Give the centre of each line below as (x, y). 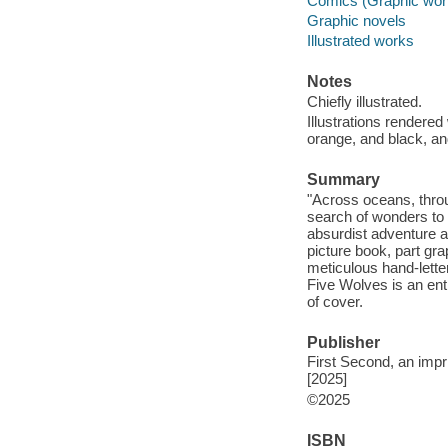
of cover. (334, 301)
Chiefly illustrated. (364, 101)
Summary (343, 180)
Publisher (343, 342)
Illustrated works (360, 40)
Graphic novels (356, 20)
